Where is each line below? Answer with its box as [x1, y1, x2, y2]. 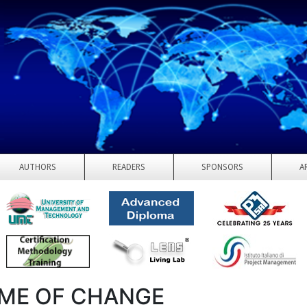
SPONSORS [201, 162, 243, 172]
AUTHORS [19, 162, 56, 172]
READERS [112, 162, 145, 172]
